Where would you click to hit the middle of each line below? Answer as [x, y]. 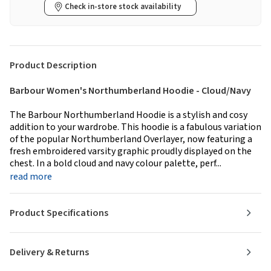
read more [31, 177]
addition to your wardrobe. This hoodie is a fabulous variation [135, 127]
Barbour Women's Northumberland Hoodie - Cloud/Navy [130, 91]
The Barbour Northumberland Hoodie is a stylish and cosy [129, 115]
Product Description [53, 66]
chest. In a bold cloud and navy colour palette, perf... [116, 164]
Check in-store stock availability [123, 7]
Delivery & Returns [49, 253]
